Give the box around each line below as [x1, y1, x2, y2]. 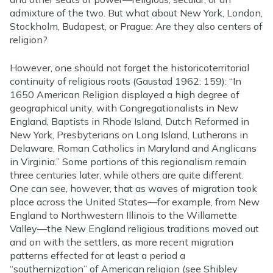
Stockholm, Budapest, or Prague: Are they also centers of [10, 19, 263, 32]
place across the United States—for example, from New [10, 195, 260, 208]
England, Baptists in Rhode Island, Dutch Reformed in [10, 115, 249, 127]
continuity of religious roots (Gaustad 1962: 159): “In [10, 74, 241, 87]
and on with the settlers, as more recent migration [10, 235, 233, 248]
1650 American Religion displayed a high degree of [10, 88, 239, 101]
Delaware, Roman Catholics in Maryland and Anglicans [10, 141, 257, 154]
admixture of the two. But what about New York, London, [10, 6, 263, 19]
